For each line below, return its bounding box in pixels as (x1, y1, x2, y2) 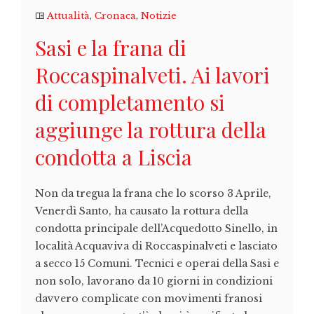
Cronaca (95, 10, 136, 22)
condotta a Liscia (35, 143, 192, 172)
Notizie (141, 10, 177, 22)
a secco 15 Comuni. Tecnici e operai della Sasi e (35, 257, 279, 271)
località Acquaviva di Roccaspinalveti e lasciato (35, 240, 278, 253)
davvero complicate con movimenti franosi (35, 292, 262, 306)
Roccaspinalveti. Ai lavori (35, 61, 270, 90)
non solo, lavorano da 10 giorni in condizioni (35, 275, 273, 288)
